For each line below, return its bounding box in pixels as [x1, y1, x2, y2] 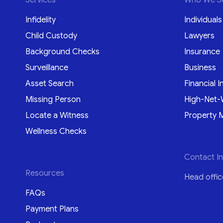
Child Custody [25, 30, 78, 41]
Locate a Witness [25, 110, 89, 120]
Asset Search [25, 78, 74, 89]
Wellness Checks [25, 126, 87, 136]
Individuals [184, 14, 222, 25]
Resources [25, 168, 65, 178]
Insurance [184, 46, 220, 57]
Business [184, 62, 216, 73]
